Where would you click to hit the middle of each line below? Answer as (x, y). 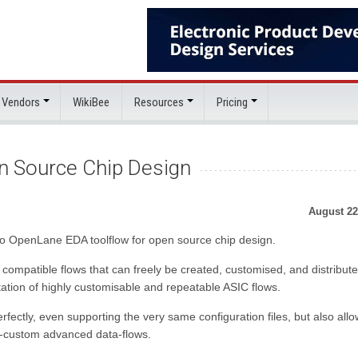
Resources (159, 102)
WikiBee (91, 102)
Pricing (232, 102)
